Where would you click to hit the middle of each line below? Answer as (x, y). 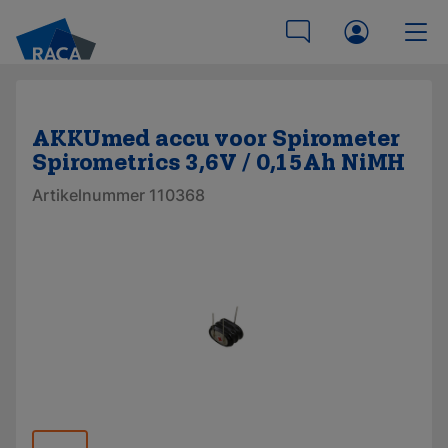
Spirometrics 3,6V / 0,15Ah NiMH (219, 163)
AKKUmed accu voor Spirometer (216, 139)
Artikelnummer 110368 (118, 195)
